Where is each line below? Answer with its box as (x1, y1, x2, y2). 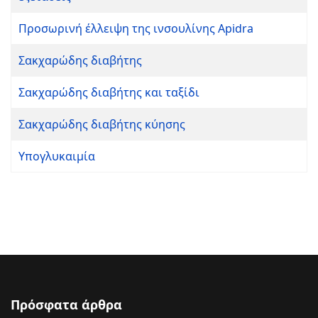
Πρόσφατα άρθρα (11, 296, 122, 313)
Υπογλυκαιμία (18, 148, 95, 164)
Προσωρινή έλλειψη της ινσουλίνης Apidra (18, 21, 253, 36)
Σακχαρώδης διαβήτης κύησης (18, 116, 185, 132)
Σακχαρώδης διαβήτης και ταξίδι (18, 84, 199, 100)
